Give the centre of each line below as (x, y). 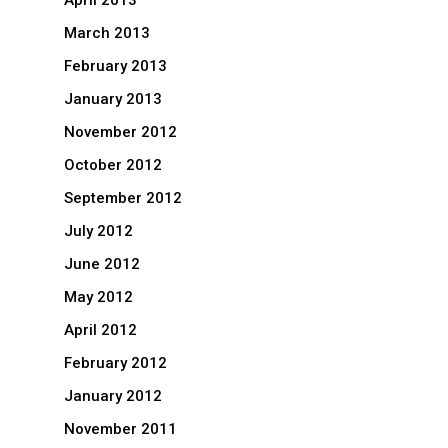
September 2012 (123, 198)
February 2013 (115, 66)
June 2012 (102, 264)
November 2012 (120, 132)
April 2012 (100, 330)
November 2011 (120, 429)
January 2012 (113, 396)
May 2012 (98, 297)
